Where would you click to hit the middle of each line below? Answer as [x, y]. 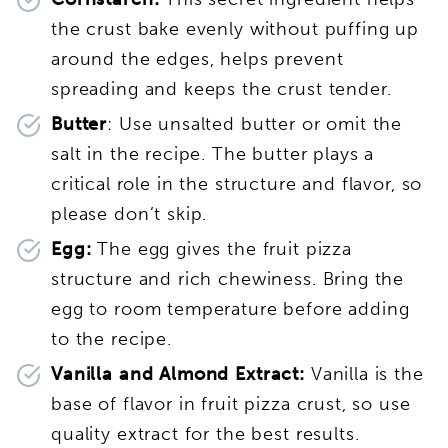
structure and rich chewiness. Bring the [228, 278]
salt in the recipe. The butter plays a [213, 153]
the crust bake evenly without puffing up [235, 28]
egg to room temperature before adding [230, 308]
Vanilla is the [367, 373]
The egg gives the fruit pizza [221, 248]
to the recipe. [114, 338]
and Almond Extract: [214, 373]
